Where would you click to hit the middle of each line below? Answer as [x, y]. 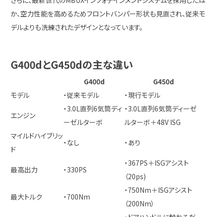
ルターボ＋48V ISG [153, 122]
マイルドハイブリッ [37, 136]
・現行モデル [143, 95]
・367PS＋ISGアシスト [157, 163]
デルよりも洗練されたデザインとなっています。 [77, 27]
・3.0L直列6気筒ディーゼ [161, 108]
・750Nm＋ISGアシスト [159, 190]
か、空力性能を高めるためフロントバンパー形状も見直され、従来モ [108, 14]
